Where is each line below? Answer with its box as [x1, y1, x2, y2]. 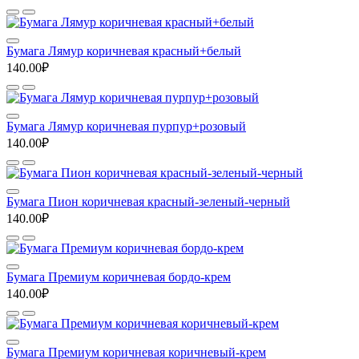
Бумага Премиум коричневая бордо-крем [6, 270, 231, 284]
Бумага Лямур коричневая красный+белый [6, 44, 241, 58]
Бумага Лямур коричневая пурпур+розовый [6, 119, 246, 134]
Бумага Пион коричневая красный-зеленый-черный [6, 195, 290, 209]
